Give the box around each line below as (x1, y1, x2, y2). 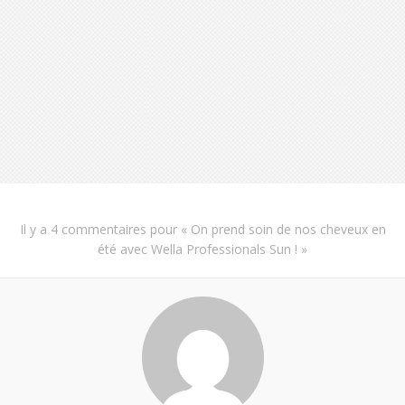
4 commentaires (50, 220, 146, 238)
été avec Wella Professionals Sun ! (98, 240, 297, 258)
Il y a (19, 220, 51, 238)
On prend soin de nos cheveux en (190, 220, 386, 238)
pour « (146, 220, 191, 238)
